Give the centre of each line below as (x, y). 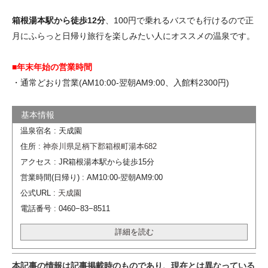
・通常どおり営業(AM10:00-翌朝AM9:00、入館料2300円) (121, 82)
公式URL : (39, 193)
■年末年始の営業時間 (52, 67)
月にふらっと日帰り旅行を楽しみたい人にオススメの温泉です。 (133, 36)
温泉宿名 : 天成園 (51, 131)
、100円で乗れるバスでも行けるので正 (179, 20)
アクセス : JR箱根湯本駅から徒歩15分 (87, 162)
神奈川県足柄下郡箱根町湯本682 (100, 146)
